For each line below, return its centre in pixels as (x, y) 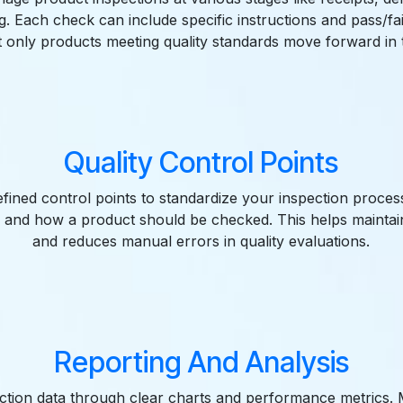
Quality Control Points (201, 163)
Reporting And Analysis (201, 363)
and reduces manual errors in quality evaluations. (201, 242)
